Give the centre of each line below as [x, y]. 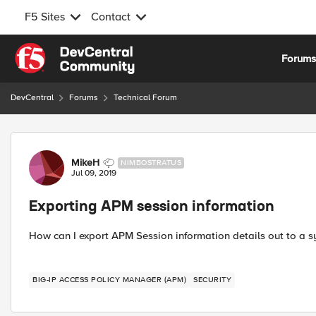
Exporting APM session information [152, 207]
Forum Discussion [86, 140]
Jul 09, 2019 [94, 173]
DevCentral [32, 98]
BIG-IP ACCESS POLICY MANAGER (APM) [109, 280]
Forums [84, 98]
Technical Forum [145, 98]
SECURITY [212, 280]
